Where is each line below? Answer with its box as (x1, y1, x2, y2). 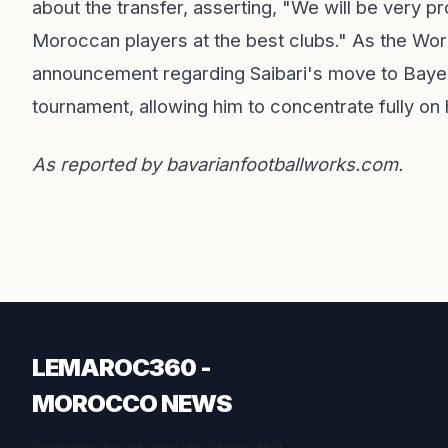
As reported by (32, 153, 166, 175)
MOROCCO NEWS (32, 389, 231, 418)
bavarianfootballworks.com (166, 153, 398, 175)
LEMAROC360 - (32, 353, 211, 382)
